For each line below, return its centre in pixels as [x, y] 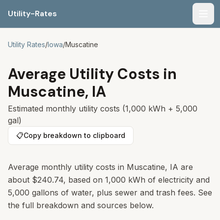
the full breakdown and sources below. [81, 205]
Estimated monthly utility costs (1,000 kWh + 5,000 [103, 109]
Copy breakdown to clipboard [74, 135]
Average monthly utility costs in [67, 167]
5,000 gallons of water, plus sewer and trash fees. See [110, 192]
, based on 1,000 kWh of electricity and [137, 180]
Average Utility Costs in [92, 74]
